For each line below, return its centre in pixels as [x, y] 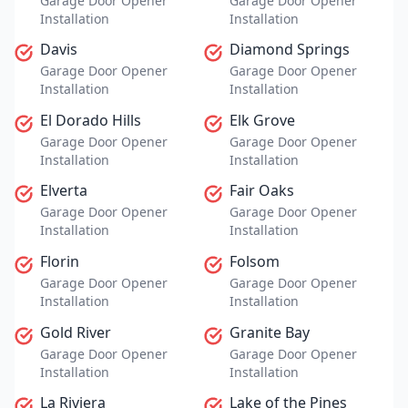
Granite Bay [270, 332]
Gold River [76, 332]
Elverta [64, 191]
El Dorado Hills [91, 120]
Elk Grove [262, 120]
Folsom [255, 262]
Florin [60, 262]
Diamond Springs [290, 50]
